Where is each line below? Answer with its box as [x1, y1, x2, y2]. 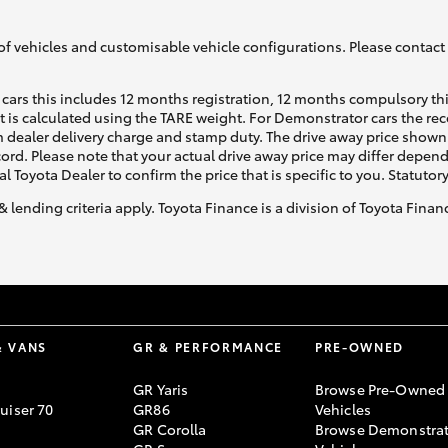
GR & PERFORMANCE [133, 337, 284, 355]
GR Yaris [133, 378, 189, 399]
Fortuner [23, 140, 83, 161]
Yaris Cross [327, 140, 399, 161]
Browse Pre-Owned [314, 378, 446, 399]
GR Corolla [133, 418, 207, 439]
